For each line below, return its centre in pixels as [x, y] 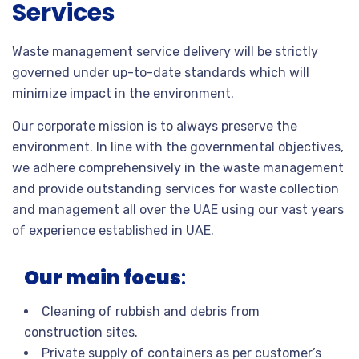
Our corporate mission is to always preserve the [155, 126]
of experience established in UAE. [113, 230]
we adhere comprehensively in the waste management [178, 168]
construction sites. [81, 332]
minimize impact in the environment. [123, 93]
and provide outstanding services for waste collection [175, 189]
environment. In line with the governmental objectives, [178, 147]
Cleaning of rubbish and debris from [151, 311]
